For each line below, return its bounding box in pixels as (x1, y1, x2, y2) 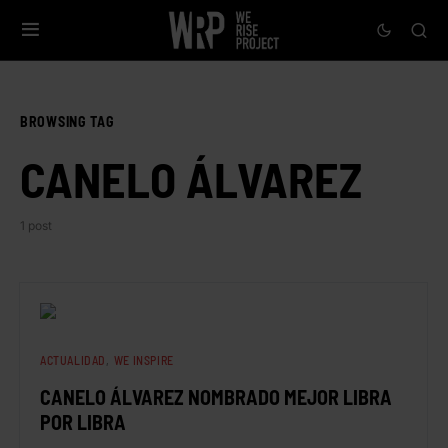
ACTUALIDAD (40, 353, 106, 367)
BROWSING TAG (20, 113, 115, 130)
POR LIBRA (40, 410, 126, 434)
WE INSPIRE (113, 353, 174, 367)
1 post (20, 218, 52, 233)
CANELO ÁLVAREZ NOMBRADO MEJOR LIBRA (40, 385, 392, 409)
